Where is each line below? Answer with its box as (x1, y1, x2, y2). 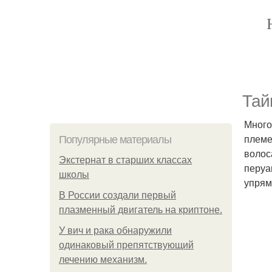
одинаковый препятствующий (59, 240, 194, 250)
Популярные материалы (59, 134, 171, 146)
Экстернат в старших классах (59, 155, 192, 165)
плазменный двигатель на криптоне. (59, 205, 222, 215)
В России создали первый (59, 190, 176, 200)
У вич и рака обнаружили (59, 225, 172, 236)
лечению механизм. (59, 254, 147, 265)
